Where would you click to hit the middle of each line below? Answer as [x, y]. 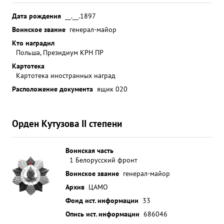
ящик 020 [112, 89]
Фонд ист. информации [102, 200]
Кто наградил [33, 43]
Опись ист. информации [102, 214]
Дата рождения [36, 16]
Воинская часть [89, 150]
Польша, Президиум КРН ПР [60, 52]
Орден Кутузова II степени [67, 123]
